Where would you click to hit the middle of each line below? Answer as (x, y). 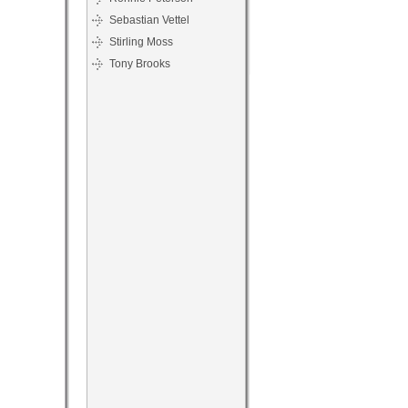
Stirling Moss (141, 42)
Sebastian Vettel (149, 20)
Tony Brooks (140, 64)
